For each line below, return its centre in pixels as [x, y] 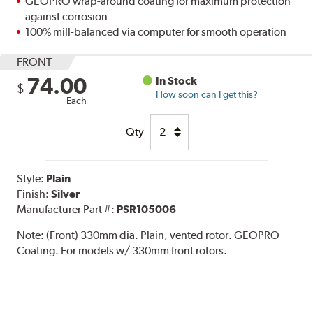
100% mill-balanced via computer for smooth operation [156, 31]
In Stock [177, 80]
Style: [32, 178]
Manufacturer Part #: [67, 209]
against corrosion [67, 16]
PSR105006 [147, 209]
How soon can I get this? [207, 94]
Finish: [34, 194]
